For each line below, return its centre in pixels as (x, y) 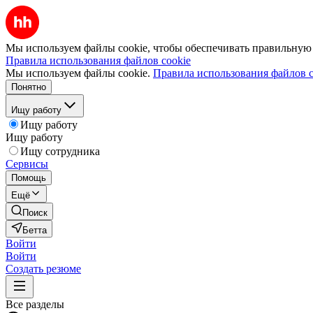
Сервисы (27, 164)
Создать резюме (43, 269)
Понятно (29, 87)
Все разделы (35, 304)
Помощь (29, 178)
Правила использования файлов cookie (98, 60)
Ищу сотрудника (60, 151)
